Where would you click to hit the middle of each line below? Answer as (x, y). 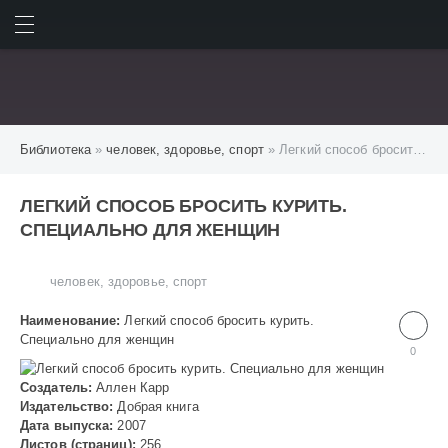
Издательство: (67, 407)
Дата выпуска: (67, 426)
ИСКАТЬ (389, 29)
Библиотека (56, 150)
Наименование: (70, 320)
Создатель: (56, 388)
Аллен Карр (131, 388)
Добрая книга (156, 407)
